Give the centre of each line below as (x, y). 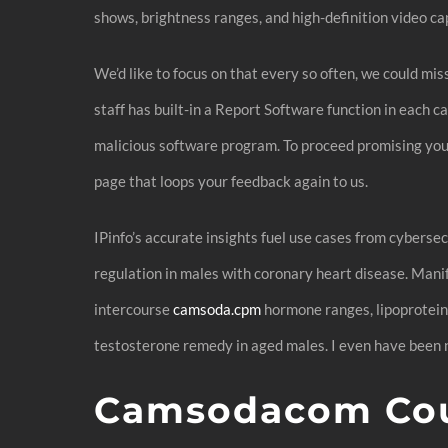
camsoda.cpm (217, 308)
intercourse (134, 308)
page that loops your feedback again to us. (231, 180)
